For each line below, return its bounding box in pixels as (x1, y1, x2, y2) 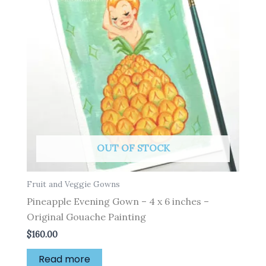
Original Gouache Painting (27, 211, 146, 223)
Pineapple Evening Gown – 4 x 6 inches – (27, 195, 209, 208)
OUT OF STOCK (96, 142, 170, 154)
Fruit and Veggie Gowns (27, 179, 120, 190)
